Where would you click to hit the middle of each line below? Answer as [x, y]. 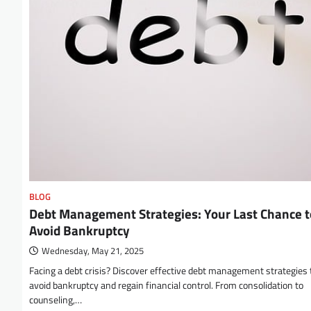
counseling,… [56, 300]
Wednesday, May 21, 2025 [93, 251]
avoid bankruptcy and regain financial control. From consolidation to [166, 286]
